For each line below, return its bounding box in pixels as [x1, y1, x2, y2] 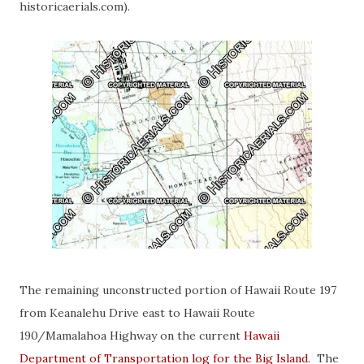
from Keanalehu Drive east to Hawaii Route [19, 305, 255, 320]
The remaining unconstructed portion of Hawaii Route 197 [19, 283, 336, 297]
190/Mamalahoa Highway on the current [19, 328, 244, 343]
